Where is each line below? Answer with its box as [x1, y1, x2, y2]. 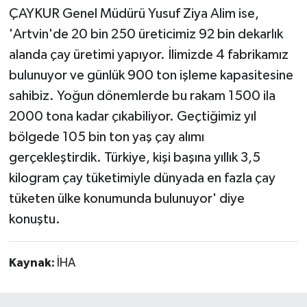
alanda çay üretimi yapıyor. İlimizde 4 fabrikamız [8, 47, 288, 62]
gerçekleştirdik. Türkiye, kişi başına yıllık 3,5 [8, 150, 260, 164]
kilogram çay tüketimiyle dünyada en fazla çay [8, 171, 275, 185]
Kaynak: [8, 256, 57, 269]
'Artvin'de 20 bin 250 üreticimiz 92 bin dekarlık [8, 27, 283, 41]
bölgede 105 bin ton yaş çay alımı [8, 130, 204, 144]
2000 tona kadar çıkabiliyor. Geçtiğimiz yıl [8, 109, 256, 123]
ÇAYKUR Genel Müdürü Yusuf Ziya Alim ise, [8, 6, 259, 21]
